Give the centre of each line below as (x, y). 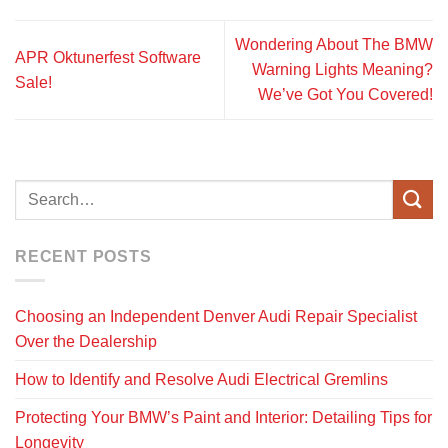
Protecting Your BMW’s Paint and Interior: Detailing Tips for (223, 418)
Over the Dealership (86, 342)
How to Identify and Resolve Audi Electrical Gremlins (201, 380)
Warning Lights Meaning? (342, 70)
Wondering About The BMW (334, 45)
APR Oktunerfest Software (108, 57)
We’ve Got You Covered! (345, 95)
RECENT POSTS (83, 256)
